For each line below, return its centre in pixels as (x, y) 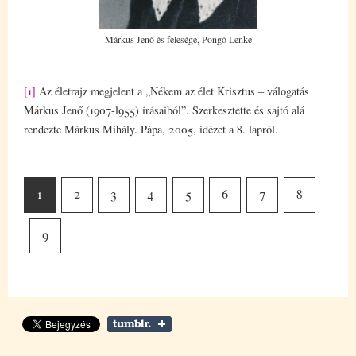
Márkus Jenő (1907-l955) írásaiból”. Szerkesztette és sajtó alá (164, 110)
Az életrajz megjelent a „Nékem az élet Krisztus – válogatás (172, 91)
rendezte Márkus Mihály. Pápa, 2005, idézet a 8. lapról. (151, 129)
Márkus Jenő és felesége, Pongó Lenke (178, 39)
